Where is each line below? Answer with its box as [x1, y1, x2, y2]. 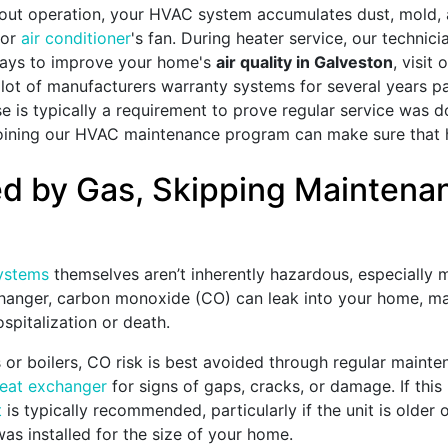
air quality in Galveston [216, 52, 393, 73]
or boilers [6, 352, 78, 373]
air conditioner [21, 28, 131, 49]
